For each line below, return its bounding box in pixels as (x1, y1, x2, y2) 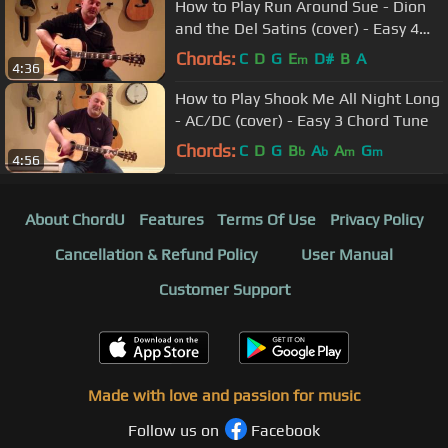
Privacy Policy (330, 210, 424, 230)
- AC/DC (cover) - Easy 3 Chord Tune (175, 110, 429, 130)
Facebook (251, 421, 320, 441)
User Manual (301, 245, 393, 265)
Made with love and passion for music (88, 386, 360, 406)
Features (138, 210, 204, 230)
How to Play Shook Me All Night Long (175, 88, 440, 108)
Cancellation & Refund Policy (55, 245, 257, 265)
